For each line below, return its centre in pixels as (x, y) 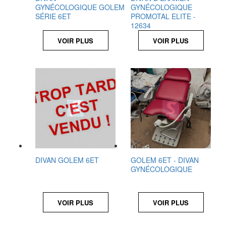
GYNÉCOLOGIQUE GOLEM (80, 7)
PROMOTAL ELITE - (163, 16)
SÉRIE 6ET (53, 16)
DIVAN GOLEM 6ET (67, 160)
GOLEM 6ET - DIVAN (165, 160)
